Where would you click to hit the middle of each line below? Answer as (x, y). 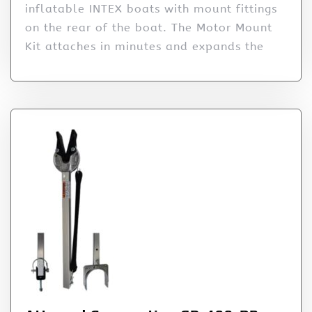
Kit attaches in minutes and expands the (145, 46)
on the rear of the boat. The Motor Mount (149, 27)
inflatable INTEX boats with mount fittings (151, 8)
